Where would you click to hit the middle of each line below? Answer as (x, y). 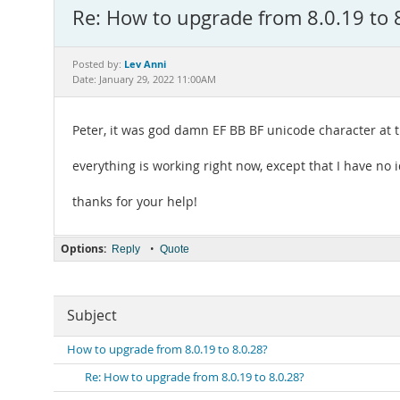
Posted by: (98, 64)
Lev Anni (145, 64)
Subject (92, 316)
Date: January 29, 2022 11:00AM (144, 79)
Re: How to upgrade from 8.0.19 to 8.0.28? (195, 377)
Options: (83, 249)
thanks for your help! (135, 202)
